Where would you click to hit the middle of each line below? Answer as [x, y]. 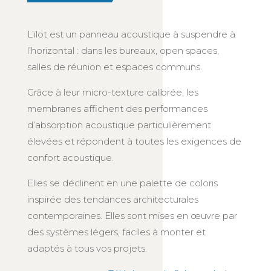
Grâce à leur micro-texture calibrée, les [113, 92]
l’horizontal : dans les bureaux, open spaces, [123, 50]
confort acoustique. [70, 157]
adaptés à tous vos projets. [87, 248]
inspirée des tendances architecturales [113, 199]
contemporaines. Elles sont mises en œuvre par [132, 215]
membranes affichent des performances [117, 108]
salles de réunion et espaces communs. [114, 67]
